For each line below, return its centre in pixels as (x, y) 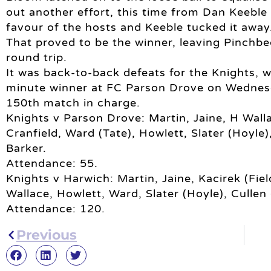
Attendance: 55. (52, 163)
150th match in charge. (73, 103)
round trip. (37, 57)
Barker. (26, 148)
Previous (47, 235)
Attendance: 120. (56, 208)
